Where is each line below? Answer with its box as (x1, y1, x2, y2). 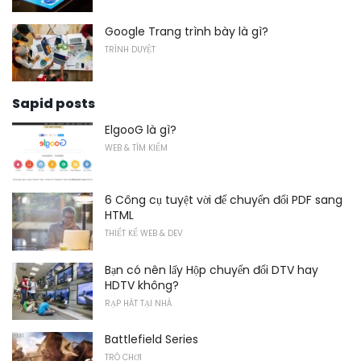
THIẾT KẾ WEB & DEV (105, 227, 183, 240)
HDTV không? (105, 276, 179, 293)
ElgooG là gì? (105, 122, 176, 139)
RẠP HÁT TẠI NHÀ (105, 297, 172, 309)
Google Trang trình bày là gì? (105, 23, 268, 39)
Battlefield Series (105, 331, 198, 348)
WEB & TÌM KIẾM (105, 142, 168, 155)
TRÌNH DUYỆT (105, 43, 156, 56)
